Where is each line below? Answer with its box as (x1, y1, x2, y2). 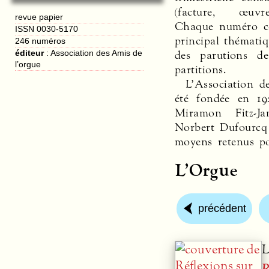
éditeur (15, 47, 44, 58)
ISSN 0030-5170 (15, 23, 79, 34)
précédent (198, 202, 247, 215)
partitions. (175, 62, 227, 77)
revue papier (15, 11, 64, 22)
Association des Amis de (50, 47, 143, 58)
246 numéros (15, 35, 66, 46)
